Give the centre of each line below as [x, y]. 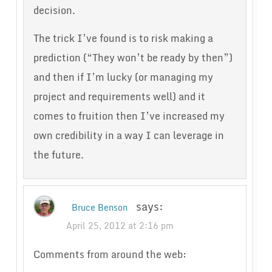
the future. [58, 155]
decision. [54, 11]
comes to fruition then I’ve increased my [129, 116]
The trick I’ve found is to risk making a [123, 39]
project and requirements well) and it [119, 97]
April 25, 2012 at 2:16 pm [120, 226]
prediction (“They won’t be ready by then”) [133, 58]
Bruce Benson [99, 208]
